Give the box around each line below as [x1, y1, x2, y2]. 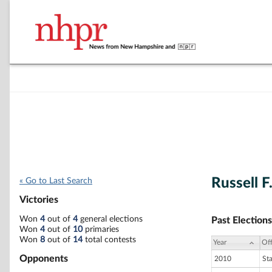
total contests [83, 235, 136, 244]
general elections [78, 214, 143, 223]
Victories [19, 195, 58, 205]
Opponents [19, 253, 68, 263]
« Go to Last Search [19, 177, 92, 185]
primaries [83, 225, 119, 234]
